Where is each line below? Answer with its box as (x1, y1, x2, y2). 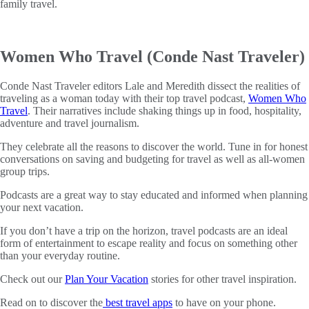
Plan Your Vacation (65, 272, 148, 285)
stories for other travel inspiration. (148, 272, 297, 285)
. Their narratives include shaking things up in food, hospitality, (28, 104, 301, 117)
